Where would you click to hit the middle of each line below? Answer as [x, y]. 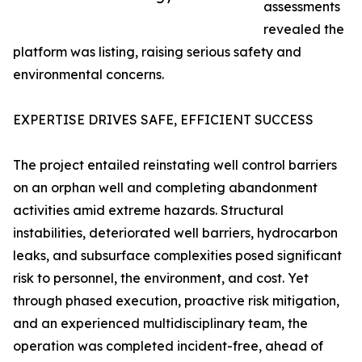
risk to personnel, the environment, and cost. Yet [161, 278]
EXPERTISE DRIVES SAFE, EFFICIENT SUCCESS [163, 120]
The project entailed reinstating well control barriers [175, 165]
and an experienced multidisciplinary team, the [160, 323]
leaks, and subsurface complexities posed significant [177, 255]
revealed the [304, 29]
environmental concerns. [88, 74]
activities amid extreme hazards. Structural [148, 210]
